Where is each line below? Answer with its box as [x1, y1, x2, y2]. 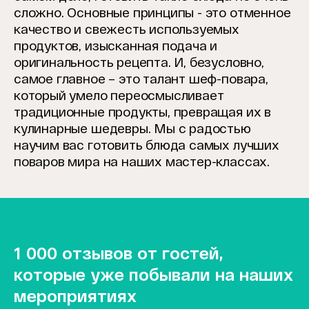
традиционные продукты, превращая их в [14, 105, 271, 119]
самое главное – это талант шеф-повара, [14, 72, 268, 86]
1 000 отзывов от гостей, [14, 243, 223, 263]
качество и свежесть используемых [14, 22, 239, 37]
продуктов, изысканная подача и [14, 39, 218, 53]
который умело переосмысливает [14, 88, 224, 103]
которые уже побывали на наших [14, 265, 293, 284]
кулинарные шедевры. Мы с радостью [14, 121, 251, 136]
